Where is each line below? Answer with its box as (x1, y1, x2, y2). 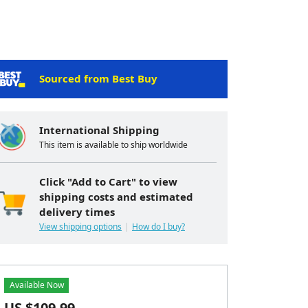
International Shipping (39, 123, 159, 137)
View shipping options (39, 221, 122, 233)
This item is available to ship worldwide (39, 139, 188, 151)
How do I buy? (132, 221, 185, 233)
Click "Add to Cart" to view (39, 175, 177, 189)
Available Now (9, 279, 64, 291)
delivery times (39, 205, 115, 219)
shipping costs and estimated (39, 190, 193, 204)
